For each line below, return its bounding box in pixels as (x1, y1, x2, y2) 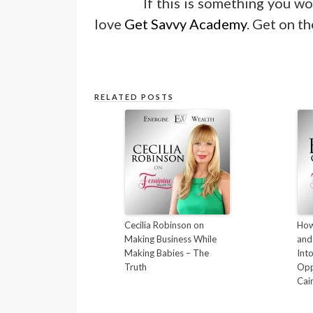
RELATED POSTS (94, 92, 175, 102)
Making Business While (124, 233, 217, 245)
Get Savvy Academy (124, 15, 247, 32)
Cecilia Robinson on (124, 219, 205, 231)
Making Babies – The (124, 247, 210, 259)
